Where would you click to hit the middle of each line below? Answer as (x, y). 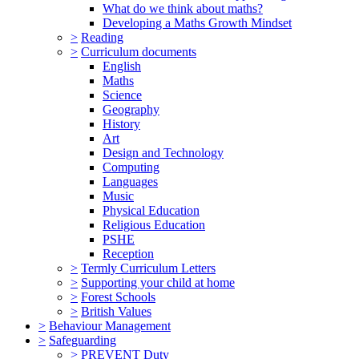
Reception (128, 253)
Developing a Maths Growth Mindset (197, 22)
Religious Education (154, 224)
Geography (131, 109)
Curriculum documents (139, 51)
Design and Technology (163, 152)
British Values (116, 311)
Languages (130, 181)
